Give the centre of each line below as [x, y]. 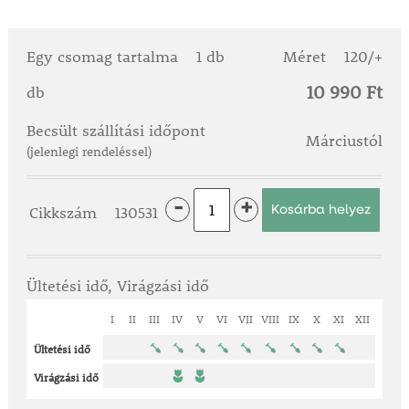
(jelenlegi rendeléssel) [89, 152]
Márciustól [345, 141]
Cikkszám [65, 212]
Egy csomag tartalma [104, 57]
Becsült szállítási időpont [115, 131]
